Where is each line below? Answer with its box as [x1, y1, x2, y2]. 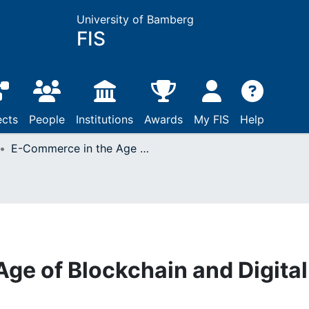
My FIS [194, 112, 229, 126]
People [29, 112, 65, 126]
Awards [144, 112, 183, 126]
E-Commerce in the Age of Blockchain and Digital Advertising [140, 141, 149, 155]
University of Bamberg [76, 12, 194, 26]
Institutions [76, 112, 133, 126]
